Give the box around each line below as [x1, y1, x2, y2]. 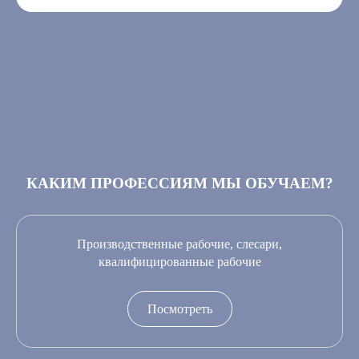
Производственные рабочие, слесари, [77, 237, 282, 252]
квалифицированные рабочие [98, 255, 261, 269]
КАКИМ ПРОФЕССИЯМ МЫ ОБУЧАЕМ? [26, 175, 333, 192]
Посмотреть [147, 302, 212, 317]
